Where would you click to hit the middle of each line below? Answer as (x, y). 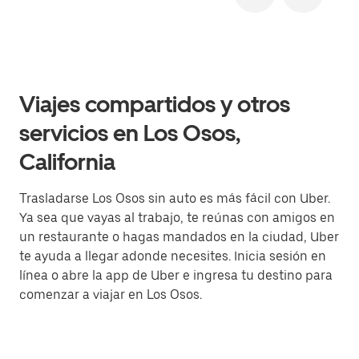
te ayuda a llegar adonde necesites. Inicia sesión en (173, 256)
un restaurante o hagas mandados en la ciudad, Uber (179, 237)
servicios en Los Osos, (130, 133)
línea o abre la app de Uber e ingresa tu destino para (176, 275)
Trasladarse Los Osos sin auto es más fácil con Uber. (175, 198)
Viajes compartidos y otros (155, 104)
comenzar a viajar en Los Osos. (111, 294)
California (67, 162)
